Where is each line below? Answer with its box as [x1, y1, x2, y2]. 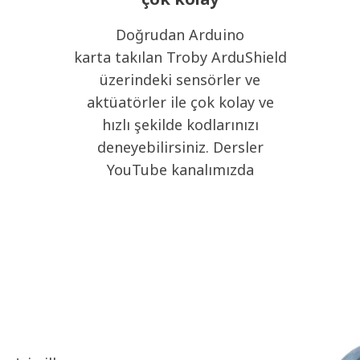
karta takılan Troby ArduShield [73, 47, 287, 67]
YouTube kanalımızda [106, 160, 254, 179]
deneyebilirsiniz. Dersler [96, 137, 264, 157]
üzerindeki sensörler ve [100, 70, 260, 89]
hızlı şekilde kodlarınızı [101, 115, 259, 134]
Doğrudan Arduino [116, 25, 244, 44]
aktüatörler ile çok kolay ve [86, 92, 274, 112]
